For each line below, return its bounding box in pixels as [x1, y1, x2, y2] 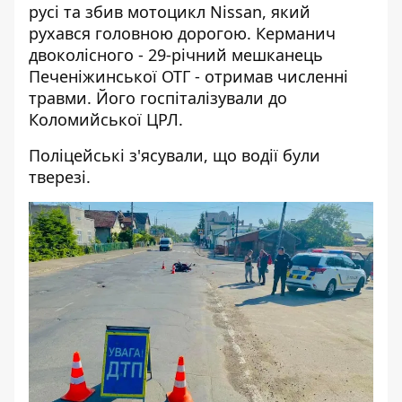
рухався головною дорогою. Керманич [29, 22, 336, 44]
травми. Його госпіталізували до [29, 87, 287, 109]
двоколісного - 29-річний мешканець [29, 44, 323, 66]
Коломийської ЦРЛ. [29, 109, 183, 130]
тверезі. [29, 166, 91, 188]
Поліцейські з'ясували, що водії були [29, 144, 320, 166]
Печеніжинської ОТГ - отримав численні [29, 66, 348, 87]
